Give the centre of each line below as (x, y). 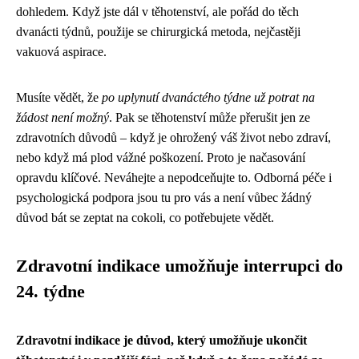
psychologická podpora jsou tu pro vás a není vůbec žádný (164, 198)
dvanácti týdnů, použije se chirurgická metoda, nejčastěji (158, 32)
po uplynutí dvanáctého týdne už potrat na (208, 98)
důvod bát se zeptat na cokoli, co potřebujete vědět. (145, 218)
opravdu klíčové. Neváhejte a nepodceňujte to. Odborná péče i (174, 178)
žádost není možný (63, 118)
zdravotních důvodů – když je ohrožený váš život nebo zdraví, (173, 138)
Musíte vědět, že (59, 98)
